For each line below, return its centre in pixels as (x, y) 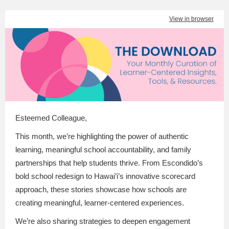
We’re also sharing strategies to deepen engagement (103, 221)
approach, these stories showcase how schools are (101, 189)
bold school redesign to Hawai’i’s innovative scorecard (105, 176)
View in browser (191, 19)
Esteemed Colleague (50, 118)
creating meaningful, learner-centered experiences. (100, 203)
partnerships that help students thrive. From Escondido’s (109, 163)
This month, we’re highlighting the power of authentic (102, 136)
